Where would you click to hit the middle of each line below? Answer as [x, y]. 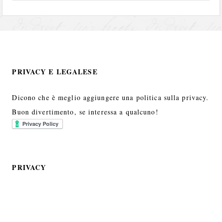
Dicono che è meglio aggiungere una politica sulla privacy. [111, 98]
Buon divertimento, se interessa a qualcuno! [85, 112]
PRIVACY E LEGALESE [55, 72]
